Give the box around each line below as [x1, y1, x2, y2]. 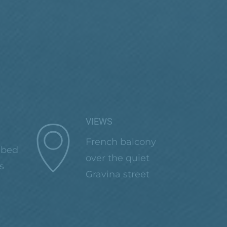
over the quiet [85, 153, 149, 164]
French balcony [85, 136, 156, 147]
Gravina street [85, 169, 149, 180]
